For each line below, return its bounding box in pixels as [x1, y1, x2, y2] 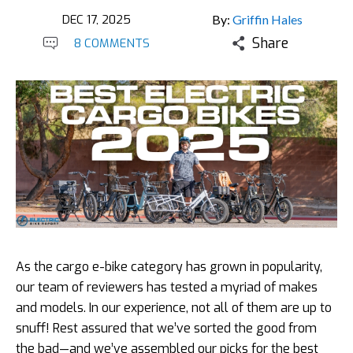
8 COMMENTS [74, 35, 150, 51]
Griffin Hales [232, 12, 303, 27]
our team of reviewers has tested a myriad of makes [16, 279, 318, 295]
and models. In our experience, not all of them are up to [16, 299, 332, 316]
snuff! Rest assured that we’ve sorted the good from [16, 320, 317, 336]
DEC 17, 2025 [61, 12, 131, 28]
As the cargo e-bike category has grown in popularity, [16, 258, 322, 275]
